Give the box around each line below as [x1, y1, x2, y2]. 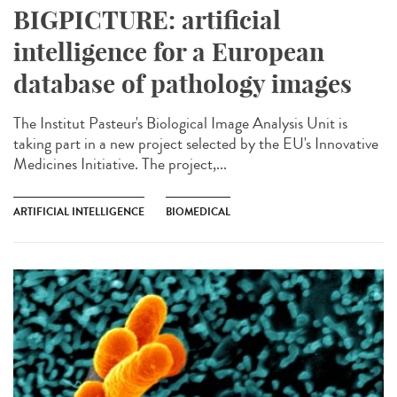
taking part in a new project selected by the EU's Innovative [13, 131, 378, 155]
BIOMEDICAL [166, 203, 230, 220]
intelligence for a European [13, 35, 324, 67]
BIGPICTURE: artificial [13, 4, 281, 35]
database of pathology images [13, 67, 352, 99]
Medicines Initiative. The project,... [13, 152, 227, 175]
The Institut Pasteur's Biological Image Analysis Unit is [13, 111, 347, 135]
